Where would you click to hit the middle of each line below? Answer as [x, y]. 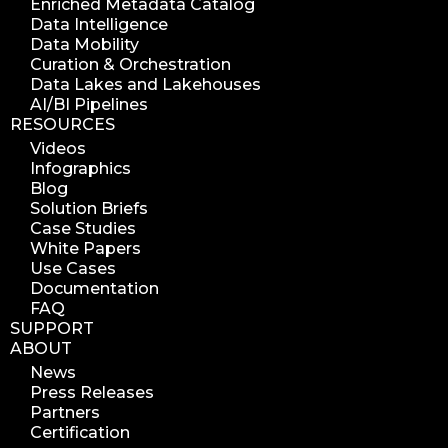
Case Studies [83, 228]
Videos [58, 148]
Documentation [94, 288]
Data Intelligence [99, 24]
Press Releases [92, 392]
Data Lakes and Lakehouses [145, 84]
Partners [65, 412]
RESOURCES [62, 124]
